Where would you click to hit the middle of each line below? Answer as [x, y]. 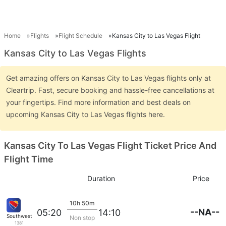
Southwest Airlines [29, 216]
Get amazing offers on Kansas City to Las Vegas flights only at [108, 78]
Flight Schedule [80, 36]
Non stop [82, 217]
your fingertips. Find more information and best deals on [98, 102]
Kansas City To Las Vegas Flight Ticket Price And [110, 146]
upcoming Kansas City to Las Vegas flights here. [87, 114]
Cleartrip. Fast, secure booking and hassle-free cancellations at [110, 90]
